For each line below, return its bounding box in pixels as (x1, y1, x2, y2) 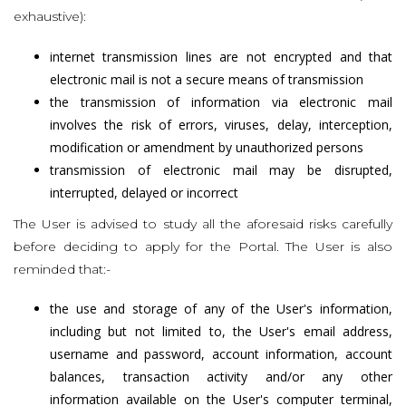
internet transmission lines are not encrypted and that (50, 47, 392, 65)
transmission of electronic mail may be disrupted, (50, 160, 392, 179)
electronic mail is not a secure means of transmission (50, 70, 363, 88)
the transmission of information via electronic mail (50, 92, 392, 111)
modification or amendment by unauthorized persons (50, 138, 363, 156)
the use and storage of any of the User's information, (50, 299, 392, 317)
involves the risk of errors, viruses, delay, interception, (50, 115, 392, 133)
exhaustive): (14, 8, 86, 25)
